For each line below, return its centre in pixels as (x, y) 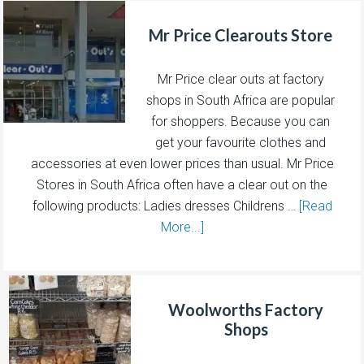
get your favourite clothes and (240, 142)
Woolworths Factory (246, 309)
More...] (182, 227)
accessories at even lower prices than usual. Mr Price (182, 163)
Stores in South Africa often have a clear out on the (182, 184)
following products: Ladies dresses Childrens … (165, 206)
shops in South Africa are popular (240, 100)
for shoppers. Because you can (240, 121)
